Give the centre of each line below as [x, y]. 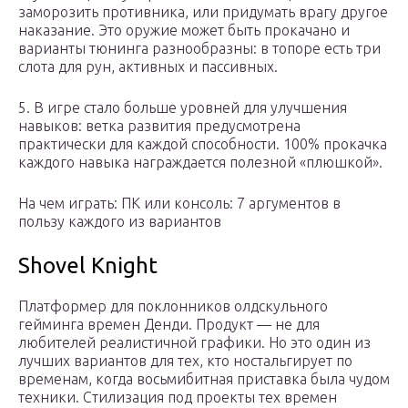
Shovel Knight [88, 266]
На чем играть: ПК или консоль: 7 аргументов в [179, 204]
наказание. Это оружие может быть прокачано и [184, 31]
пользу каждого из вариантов [120, 222]
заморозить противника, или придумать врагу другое [203, 12]
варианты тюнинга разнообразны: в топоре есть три [199, 49]
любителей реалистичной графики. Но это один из [194, 343]
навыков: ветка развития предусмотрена [159, 126]
